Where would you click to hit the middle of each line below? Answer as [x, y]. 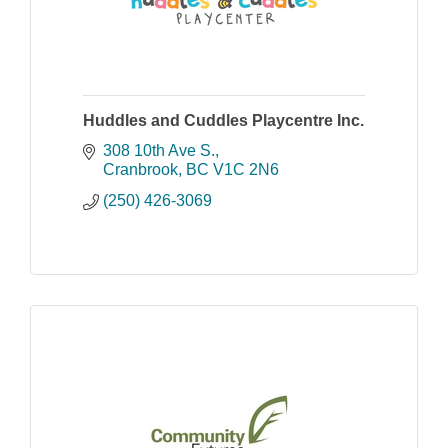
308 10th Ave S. [159, 150]
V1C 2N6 [246, 169]
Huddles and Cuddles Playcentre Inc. [223, 120]
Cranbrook [140, 169]
